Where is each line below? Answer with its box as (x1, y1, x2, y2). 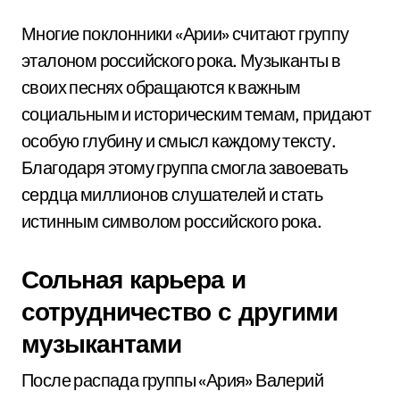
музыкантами (21, 328, 181, 359)
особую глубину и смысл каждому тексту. (21, 129, 337, 152)
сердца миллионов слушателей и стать (21, 183, 322, 205)
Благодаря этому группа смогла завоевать (21, 156, 348, 179)
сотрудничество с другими (21, 296, 337, 327)
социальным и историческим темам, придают (21, 103, 371, 125)
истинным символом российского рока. (21, 210, 321, 232)
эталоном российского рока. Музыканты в (21, 49, 341, 71)
